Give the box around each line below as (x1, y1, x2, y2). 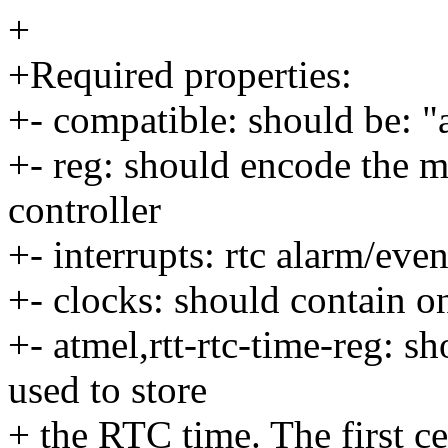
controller (8, 188, 161, 232)
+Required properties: (8, 53, 352, 97)
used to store (8, 368, 207, 412)
